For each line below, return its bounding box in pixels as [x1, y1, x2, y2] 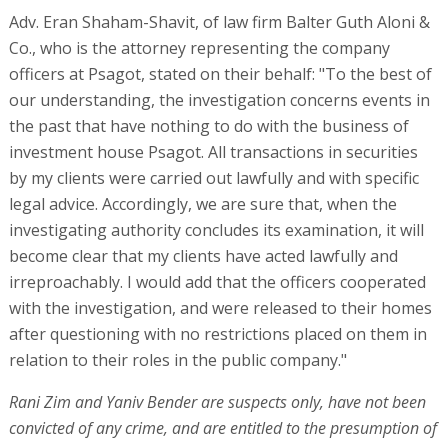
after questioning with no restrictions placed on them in [8, 323, 427, 346]
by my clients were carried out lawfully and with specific [8, 167, 419, 190]
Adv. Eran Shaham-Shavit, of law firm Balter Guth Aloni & [8, 11, 430, 34]
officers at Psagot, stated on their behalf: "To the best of [8, 63, 432, 86]
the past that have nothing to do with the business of [8, 115, 409, 138]
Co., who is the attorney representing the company [8, 37, 390, 60]
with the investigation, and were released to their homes [8, 297, 432, 320]
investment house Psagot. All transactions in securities [8, 141, 418, 164]
